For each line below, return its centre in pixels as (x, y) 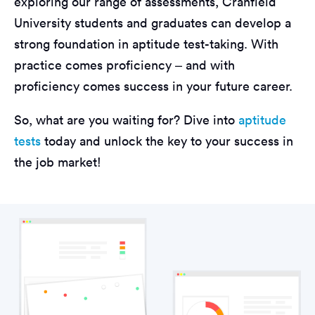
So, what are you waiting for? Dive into (126, 120)
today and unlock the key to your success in (167, 141)
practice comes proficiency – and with (124, 65)
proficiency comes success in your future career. (153, 86)
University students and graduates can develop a (153, 22)
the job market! (58, 162)
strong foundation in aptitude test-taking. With (146, 44)
